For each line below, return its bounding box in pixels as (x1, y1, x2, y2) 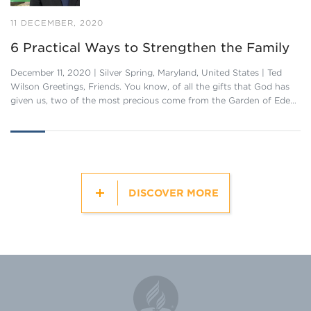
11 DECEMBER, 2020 (10, 18, 103, 28)
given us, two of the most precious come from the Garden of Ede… (10, 95, 296, 106)
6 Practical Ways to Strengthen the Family (10, 40, 289, 55)
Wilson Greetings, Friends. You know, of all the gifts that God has (10, 81, 289, 92)
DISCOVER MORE (128, 187, 219, 199)
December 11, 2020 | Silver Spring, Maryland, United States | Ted (10, 67, 282, 78)
